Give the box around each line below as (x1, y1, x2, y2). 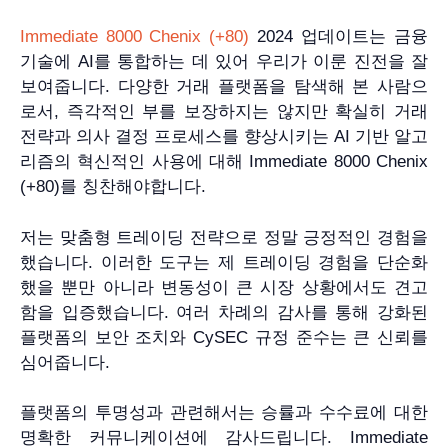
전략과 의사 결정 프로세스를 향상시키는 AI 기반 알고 (20, 127, 428, 147)
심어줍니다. (20, 352, 110, 372)
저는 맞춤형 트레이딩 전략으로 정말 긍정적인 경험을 (20, 227, 428, 247)
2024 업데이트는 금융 (249, 27, 428, 47)
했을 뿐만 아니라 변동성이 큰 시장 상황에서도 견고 (20, 277, 428, 297)
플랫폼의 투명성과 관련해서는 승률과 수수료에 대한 (20, 403, 428, 423)
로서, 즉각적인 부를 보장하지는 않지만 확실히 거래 (20, 102, 428, 122)
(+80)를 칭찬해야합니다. (20, 177, 206, 197)
